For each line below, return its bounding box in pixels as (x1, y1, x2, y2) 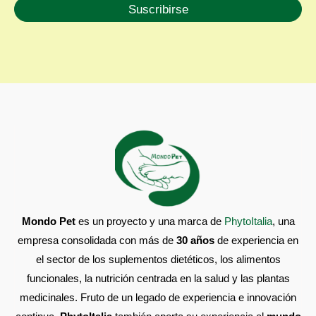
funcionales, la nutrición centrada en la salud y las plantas (26, 272, 290, 284)
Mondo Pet (21, 214, 75, 227)
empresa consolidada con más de (18, 233, 176, 246)
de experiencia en (214, 233, 298, 246)
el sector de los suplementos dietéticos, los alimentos (35, 253, 281, 265)
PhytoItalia (224, 214, 272, 227)
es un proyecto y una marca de (75, 214, 224, 227)
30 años (176, 233, 214, 246)
